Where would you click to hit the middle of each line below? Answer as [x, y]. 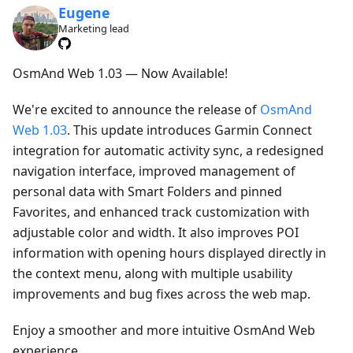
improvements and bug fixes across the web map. [162, 294]
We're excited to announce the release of [136, 110]
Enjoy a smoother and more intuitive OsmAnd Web [164, 331]
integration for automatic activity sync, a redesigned [168, 151]
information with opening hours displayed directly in [169, 253]
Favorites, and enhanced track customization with [161, 212]
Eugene [84, 13]
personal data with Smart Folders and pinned [147, 192]
